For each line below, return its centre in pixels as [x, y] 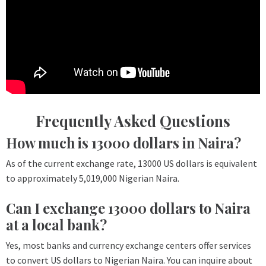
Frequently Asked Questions [133, 121]
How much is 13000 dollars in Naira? [123, 142]
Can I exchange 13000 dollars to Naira [128, 208]
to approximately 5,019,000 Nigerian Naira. [93, 178]
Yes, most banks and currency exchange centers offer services [129, 245]
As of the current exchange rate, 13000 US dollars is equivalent [132, 163]
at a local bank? [56, 224]
